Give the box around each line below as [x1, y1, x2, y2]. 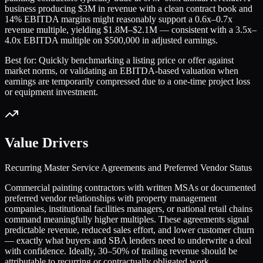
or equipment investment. [5, 87, 98, 97]
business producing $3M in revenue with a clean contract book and [5, 4, 252, 14]
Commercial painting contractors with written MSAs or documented [5, 183, 256, 193]
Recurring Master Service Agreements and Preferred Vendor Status [5, 163, 252, 173]
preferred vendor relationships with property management [5, 193, 217, 204]
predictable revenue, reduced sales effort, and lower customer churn [5, 225, 254, 235]
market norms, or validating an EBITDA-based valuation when [5, 66, 238, 76]
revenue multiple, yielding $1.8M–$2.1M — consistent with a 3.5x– [5, 25, 257, 35]
